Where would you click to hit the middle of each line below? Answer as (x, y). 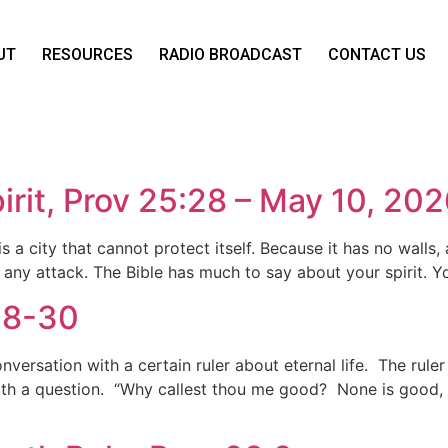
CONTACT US (377, 55)
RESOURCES (88, 55)
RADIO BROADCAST (231, 55)
